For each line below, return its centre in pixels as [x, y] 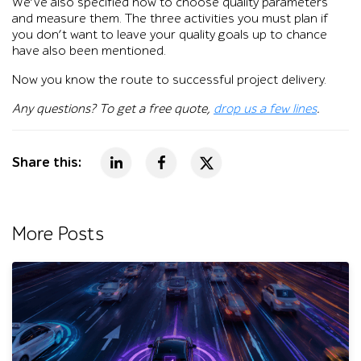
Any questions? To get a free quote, [113, 109]
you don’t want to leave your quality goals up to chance [170, 35]
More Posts [58, 234]
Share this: [47, 162]
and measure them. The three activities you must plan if [170, 19]
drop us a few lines [265, 109]
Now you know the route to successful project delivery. [169, 80]
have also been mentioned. [89, 51]
